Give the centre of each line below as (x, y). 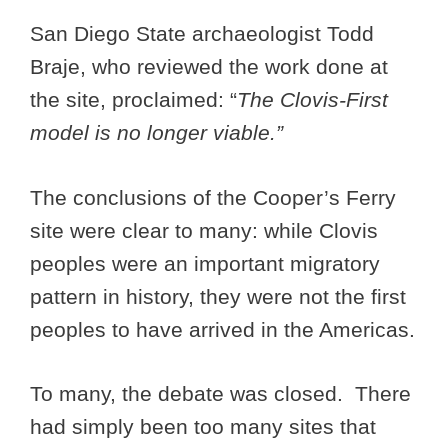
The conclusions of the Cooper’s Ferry (213, 197)
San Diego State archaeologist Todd (202, 34)
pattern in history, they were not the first (218, 296)
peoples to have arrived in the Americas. (222, 329)
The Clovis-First (312, 100)
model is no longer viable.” (156, 133)
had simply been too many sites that (203, 427)
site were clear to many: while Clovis (204, 230)
